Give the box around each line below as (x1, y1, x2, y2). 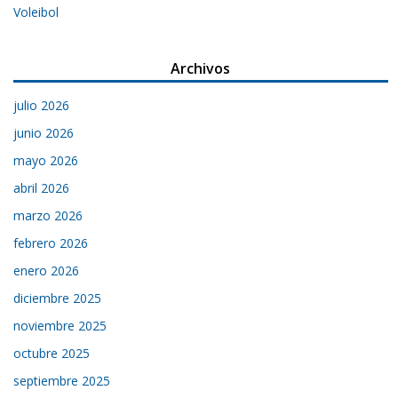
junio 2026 (13, 123, 75, 141)
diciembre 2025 (13, 289, 102, 306)
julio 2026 (13, 96, 70, 114)
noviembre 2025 (13, 316, 107, 334)
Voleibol (13, 3, 60, 20)
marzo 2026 (13, 206, 84, 224)
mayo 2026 (13, 151, 79, 169)
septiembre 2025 (13, 371, 111, 389)
